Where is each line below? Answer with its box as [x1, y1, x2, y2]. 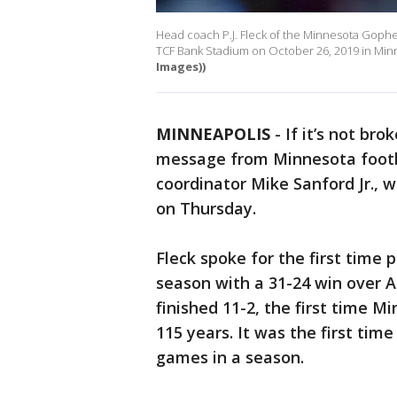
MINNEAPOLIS [156, 123, 270, 145]
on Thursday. [156, 198, 256, 220]
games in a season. [156, 346, 304, 369]
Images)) [156, 58, 206, 75]
